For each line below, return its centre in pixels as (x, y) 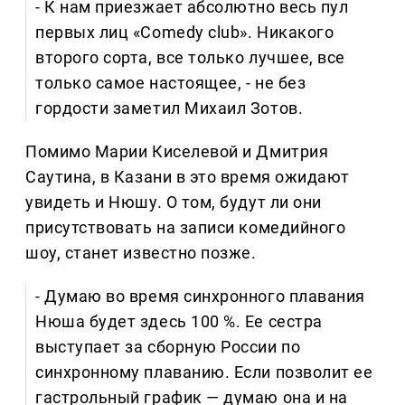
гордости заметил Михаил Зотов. (170, 108)
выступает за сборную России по (168, 347)
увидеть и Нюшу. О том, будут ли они (174, 202)
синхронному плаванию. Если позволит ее (204, 372)
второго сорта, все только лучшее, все (190, 58)
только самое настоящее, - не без (171, 83)
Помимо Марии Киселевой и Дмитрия (177, 152)
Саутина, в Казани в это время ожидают (188, 177)
